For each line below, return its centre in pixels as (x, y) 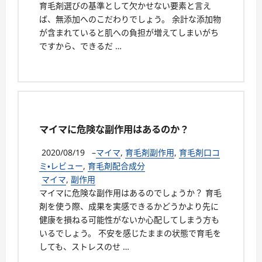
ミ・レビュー (61, 166)
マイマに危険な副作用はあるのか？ (114, 129)
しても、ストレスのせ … (84, 247)
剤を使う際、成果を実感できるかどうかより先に (129, 206)
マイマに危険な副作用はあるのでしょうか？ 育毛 (130, 193)
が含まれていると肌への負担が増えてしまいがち (129, 33)
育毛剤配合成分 (116, 166)
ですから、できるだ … (80, 46)
